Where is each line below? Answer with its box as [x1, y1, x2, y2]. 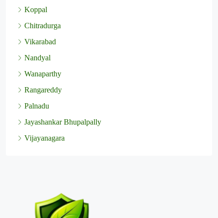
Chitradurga [24, 21, 61, 30]
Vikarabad [24, 37, 56, 46]
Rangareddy [24, 86, 62, 94]
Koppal [24, 5, 47, 14]
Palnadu [24, 102, 49, 110]
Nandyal [24, 54, 51, 62]
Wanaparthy [24, 70, 61, 78]
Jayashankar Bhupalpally [24, 118, 101, 127]
